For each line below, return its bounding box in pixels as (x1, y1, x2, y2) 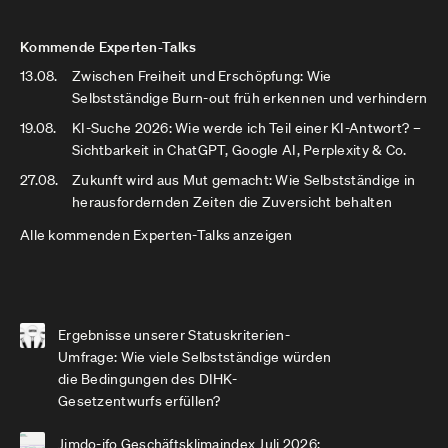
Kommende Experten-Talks (20, 38, 197, 56)
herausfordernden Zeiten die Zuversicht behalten (72, 193, 393, 211)
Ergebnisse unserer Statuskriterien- (58, 326, 290, 344)
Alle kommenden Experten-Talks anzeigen (20, 226, 293, 244)
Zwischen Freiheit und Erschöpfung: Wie (72, 67, 332, 85)
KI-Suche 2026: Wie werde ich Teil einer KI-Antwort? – (72, 119, 421, 137)
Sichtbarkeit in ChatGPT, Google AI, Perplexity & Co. (72, 141, 407, 159)
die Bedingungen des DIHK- (58, 370, 237, 388)
